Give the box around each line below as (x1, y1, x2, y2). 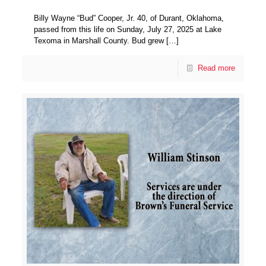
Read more (197, 63, 235, 72)
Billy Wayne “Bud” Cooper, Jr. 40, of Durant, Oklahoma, (34, 13, 224, 23)
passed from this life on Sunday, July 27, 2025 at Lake (34, 24, 222, 34)
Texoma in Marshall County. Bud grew (34, 36, 164, 45)
